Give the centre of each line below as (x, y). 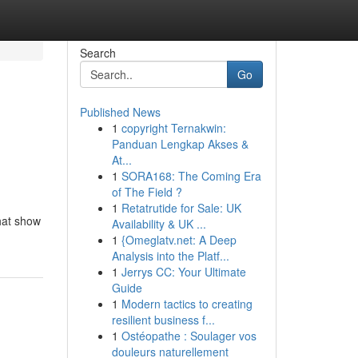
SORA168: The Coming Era (191, 176)
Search (97, 53)
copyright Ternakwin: (173, 128)
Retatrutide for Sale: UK (181, 208)
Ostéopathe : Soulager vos (189, 336)
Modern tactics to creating (187, 304)
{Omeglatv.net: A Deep (179, 240)
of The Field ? (147, 192)
